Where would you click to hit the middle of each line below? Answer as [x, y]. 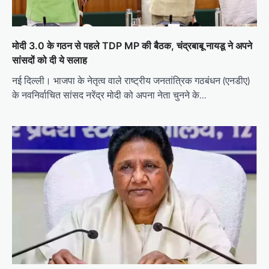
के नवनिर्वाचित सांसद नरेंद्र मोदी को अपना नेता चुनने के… [109, 95]
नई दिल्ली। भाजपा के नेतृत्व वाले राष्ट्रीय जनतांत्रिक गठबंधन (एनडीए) [131, 81]
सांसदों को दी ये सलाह [50, 60]
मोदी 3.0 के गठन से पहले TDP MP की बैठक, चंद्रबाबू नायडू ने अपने [132, 46]
